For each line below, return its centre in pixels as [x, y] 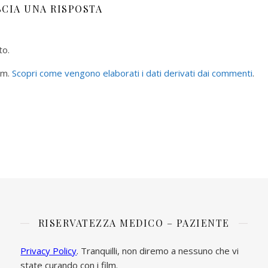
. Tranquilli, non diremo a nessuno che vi [158, 251]
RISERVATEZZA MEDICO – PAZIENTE [134, 223]
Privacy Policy [49, 251]
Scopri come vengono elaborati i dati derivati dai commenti [132, 73]
